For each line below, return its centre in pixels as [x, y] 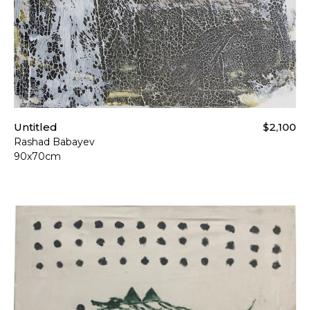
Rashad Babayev [54, 142]
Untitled [36, 127]
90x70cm [37, 156]
